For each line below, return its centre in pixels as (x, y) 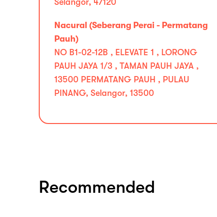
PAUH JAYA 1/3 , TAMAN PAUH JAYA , (126, 66)
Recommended (97, 187)
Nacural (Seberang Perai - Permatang (131, 25)
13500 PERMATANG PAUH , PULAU (122, 79)
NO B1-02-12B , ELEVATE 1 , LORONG (126, 52)
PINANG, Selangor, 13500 (104, 93)
